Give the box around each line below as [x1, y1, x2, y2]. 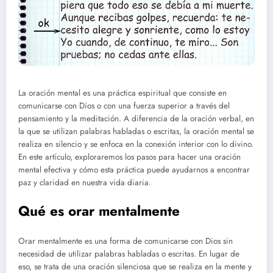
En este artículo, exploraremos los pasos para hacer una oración [18, 151, 241, 163]
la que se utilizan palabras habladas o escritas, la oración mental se [18, 126, 254, 138]
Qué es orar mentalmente [18, 200, 180, 221]
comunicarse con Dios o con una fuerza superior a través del [18, 100, 230, 112]
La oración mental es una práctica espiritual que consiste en [18, 87, 227, 99]
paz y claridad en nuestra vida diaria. [18, 177, 151, 189]
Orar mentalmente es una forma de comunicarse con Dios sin [18, 235, 233, 247]
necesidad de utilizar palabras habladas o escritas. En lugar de [18, 248, 239, 260]
